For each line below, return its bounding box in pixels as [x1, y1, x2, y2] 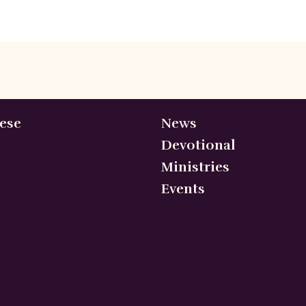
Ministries [161, 158, 229, 176]
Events [161, 180, 205, 198]
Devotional [161, 137, 235, 154]
